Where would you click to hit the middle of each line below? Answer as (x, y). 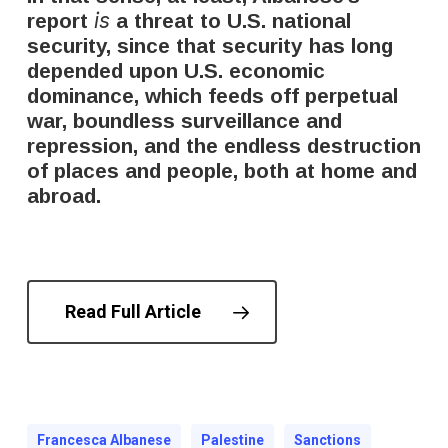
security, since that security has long (209, 45)
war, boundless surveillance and (184, 120)
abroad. (63, 195)
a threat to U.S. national (230, 20)
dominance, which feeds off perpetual (212, 95)
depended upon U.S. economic (175, 70)
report (57, 20)
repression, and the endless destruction (223, 145)
